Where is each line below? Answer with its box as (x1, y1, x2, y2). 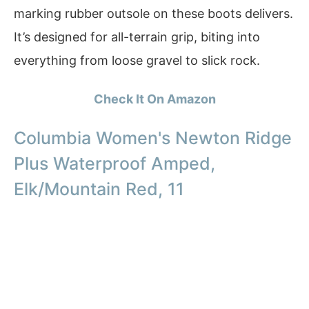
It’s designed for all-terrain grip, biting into (14, 29, 260, 44)
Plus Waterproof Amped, (14, 153, 215, 175)
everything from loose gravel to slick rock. (14, 52, 260, 68)
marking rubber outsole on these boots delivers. (14, 6, 293, 21)
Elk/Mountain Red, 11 (14, 179, 184, 200)
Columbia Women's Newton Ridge (14, 128, 292, 149)
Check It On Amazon (93, 91, 216, 106)
